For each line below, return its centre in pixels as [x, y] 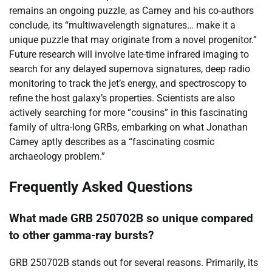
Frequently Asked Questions [101, 187]
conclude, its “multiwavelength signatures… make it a [122, 25]
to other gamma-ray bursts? [81, 236]
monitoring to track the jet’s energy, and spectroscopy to [128, 84]
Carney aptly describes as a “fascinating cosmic [112, 142]
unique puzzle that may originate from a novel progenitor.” [133, 40]
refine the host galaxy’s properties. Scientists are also [122, 98]
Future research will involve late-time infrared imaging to [129, 55]
